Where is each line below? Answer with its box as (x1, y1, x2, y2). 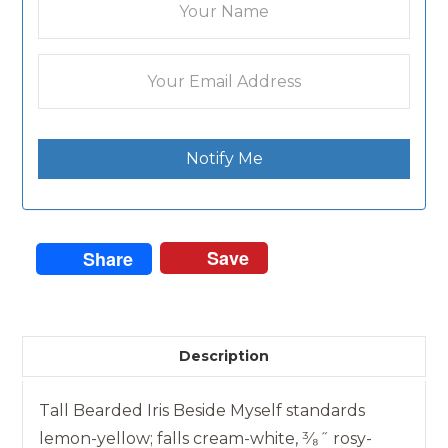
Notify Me (185, 149, 263, 169)
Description (179, 347, 269, 366)
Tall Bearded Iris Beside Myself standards (39, 400, 366, 420)
